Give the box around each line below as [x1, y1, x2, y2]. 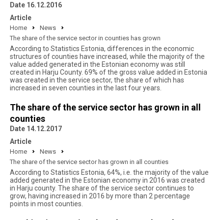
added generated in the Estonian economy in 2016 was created [10, 176, 205, 184]
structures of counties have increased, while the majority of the [10, 53, 205, 60]
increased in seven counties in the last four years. [10, 84, 162, 92]
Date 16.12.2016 [10, 1, 62, 9]
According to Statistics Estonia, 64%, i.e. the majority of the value [10, 168, 209, 176]
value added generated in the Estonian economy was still [10, 60, 185, 68]
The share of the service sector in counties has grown [10, 34, 161, 42]
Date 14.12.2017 [10, 125, 62, 133]
